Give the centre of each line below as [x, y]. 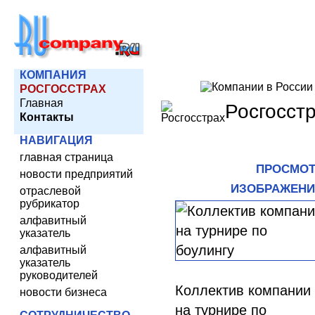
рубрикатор [50, 204]
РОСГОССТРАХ [63, 89]
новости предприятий [76, 174]
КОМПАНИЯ [53, 75]
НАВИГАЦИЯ [56, 140]
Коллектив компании [243, 290]
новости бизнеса [63, 292]
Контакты [47, 117]
